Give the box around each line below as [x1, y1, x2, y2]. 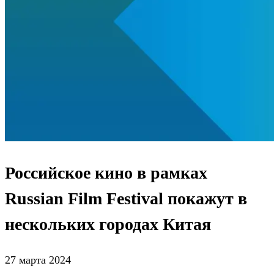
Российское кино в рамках [5, 163, 207, 183]
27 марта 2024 [5, 254, 71, 267]
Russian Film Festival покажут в [5, 189, 247, 209]
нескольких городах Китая [5, 215, 211, 234]
